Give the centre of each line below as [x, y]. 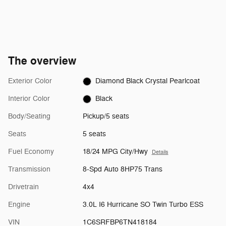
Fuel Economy [31, 152]
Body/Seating [29, 117]
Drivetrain [23, 187]
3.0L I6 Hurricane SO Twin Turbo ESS [143, 205]
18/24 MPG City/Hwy [115, 152]
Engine [19, 205]
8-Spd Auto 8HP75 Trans [122, 169]
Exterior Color [30, 81]
